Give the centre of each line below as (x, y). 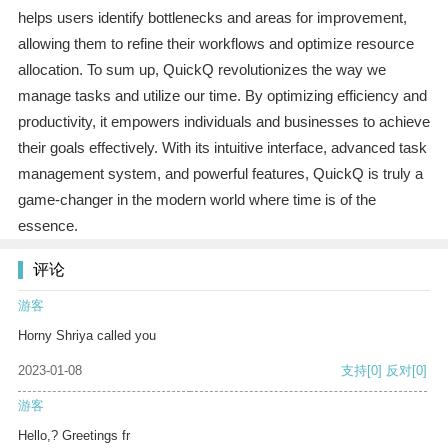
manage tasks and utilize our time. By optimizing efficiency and (222, 96)
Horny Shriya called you (87, 336)
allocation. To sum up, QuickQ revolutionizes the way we (201, 70)
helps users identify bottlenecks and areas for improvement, (212, 18)
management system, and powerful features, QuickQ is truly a (220, 174)
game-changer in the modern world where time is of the (196, 200)
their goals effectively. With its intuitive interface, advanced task (222, 148)
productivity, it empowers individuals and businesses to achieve (223, 122)
